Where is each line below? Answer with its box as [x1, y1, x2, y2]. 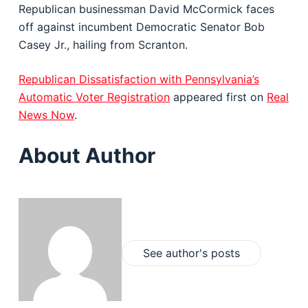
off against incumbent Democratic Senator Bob [18, 20, 265, 34]
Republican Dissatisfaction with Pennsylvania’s [18, 72, 259, 86]
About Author [18, 143, 155, 168]
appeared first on [169, 90, 267, 104]
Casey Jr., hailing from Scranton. [18, 38, 188, 52]
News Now [18, 108, 74, 122]
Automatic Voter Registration [18, 90, 170, 104]
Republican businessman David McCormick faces [18, 2, 274, 16]
